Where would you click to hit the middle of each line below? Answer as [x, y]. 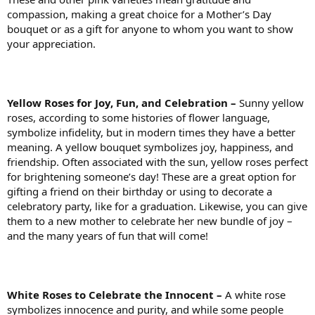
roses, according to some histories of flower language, [139, 117]
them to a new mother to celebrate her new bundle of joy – [150, 220]
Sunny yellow [271, 102]
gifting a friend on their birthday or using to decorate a [140, 191]
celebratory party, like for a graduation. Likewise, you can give [157, 206]
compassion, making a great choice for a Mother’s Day [139, 14]
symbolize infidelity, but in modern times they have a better [151, 132]
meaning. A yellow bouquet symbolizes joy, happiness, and [150, 147]
